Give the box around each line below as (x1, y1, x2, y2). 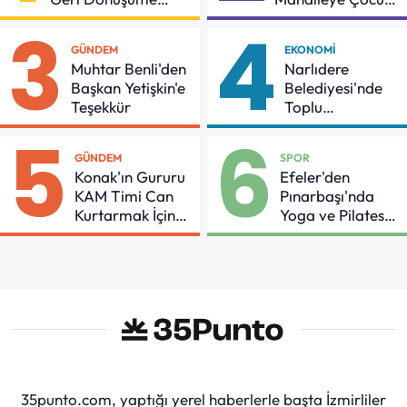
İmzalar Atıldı (284, 135, 377, 155)
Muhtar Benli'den (71, 59, 186, 79)
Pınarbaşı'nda (280, 185, 375, 205)
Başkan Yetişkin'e (71, 78, 185, 98)
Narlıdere (284, 59, 350, 79)
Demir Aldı (74, 223, 149, 243)
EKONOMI (284, 43, 337, 57)
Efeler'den (280, 166, 351, 186)
